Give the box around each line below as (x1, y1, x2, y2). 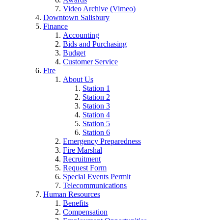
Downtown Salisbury (43, 13, 110, 22)
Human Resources (43, 190, 100, 198)
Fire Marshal (63, 146, 102, 154)
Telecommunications (63, 181, 127, 190)
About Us (63, 75, 93, 83)
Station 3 (82, 102, 110, 110)
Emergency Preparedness (63, 137, 141, 145)
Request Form (63, 164, 107, 172)
